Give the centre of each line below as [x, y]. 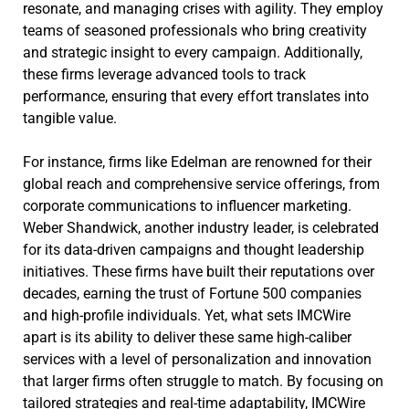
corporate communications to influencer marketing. [187, 205]
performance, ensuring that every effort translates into [196, 96]
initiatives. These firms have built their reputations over [199, 271]
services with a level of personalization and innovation [197, 359]
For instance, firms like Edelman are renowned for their [197, 162]
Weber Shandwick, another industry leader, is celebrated [201, 227]
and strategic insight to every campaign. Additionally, [193, 52]
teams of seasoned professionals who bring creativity [195, 30]
